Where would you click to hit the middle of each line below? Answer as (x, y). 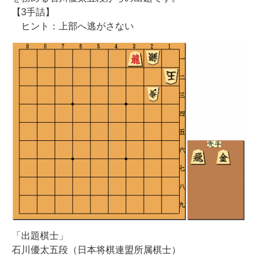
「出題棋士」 (40, 236)
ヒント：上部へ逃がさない (73, 26)
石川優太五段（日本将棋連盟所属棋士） (96, 250)
